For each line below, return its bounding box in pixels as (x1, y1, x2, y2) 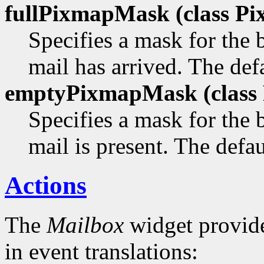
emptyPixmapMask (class (5, 80, 257, 106)
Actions (5, 171, 87, 199)
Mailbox (47, 212, 124, 237)
